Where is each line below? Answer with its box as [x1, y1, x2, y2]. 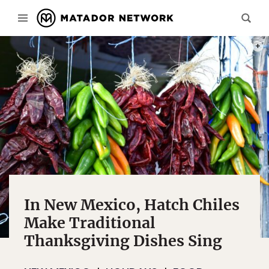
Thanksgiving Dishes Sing [24, 231, 222, 250]
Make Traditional [24, 213, 156, 232]
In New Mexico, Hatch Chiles [24, 195, 240, 214]
